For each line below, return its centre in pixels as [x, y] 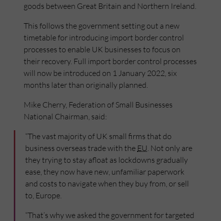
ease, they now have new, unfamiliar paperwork [105, 172]
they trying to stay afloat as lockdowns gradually [107, 160]
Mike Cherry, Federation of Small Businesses [98, 105]
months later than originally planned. [86, 85]
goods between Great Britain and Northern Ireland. [110, 6]
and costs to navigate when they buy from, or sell [107, 184]
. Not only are [170, 148]
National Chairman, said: [65, 117]
